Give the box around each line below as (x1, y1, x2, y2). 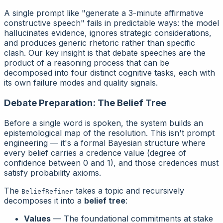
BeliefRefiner (21, 187, 73, 195)
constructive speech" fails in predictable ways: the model (4, 18, 219, 28)
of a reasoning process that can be (34, 58, 169, 68)
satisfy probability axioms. (4, 167, 101, 178)
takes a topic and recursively (73, 185, 184, 196)
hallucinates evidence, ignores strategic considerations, (4, 28, 212, 38)
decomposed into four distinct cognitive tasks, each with (4, 68, 215, 78)
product (4, 58, 34, 68)
